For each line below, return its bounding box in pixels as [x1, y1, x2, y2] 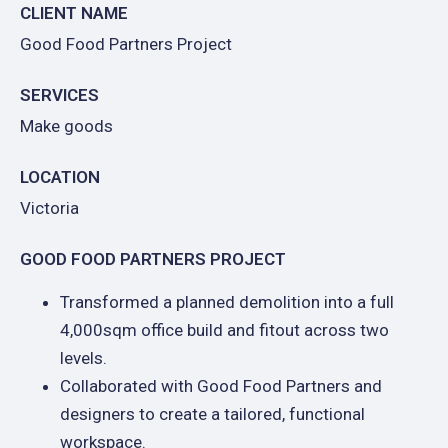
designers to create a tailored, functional [60, 404, 365, 424]
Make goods [20, 116, 113, 136]
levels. [60, 348, 107, 368]
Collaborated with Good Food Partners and [60, 376, 382, 396]
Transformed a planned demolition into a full [60, 292, 394, 312]
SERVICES [20, 85, 99, 105]
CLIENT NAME [20, 3, 128, 23]
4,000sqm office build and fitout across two [60, 320, 389, 340]
